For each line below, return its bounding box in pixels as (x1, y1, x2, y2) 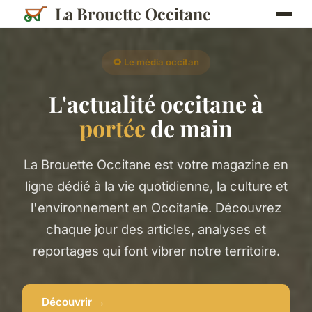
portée (79, 112, 146, 143)
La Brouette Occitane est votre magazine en (24, 156, 288, 172)
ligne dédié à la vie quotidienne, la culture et (24, 178, 288, 194)
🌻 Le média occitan (113, 56, 199, 68)
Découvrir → (42, 295, 105, 309)
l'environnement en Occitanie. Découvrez (31, 199, 281, 215)
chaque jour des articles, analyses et (46, 221, 266, 237)
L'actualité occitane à (49, 88, 263, 118)
